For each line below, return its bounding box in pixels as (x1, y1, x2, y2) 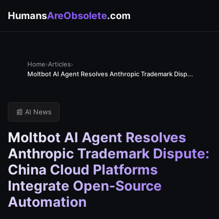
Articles (48, 60, 71, 68)
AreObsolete (47, 10, 107, 22)
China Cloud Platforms (8, 161, 158, 178)
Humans (8, 10, 47, 22)
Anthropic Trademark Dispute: (8, 145, 209, 162)
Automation (8, 194, 87, 210)
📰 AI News (16, 108, 51, 116)
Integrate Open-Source (8, 177, 162, 194)
